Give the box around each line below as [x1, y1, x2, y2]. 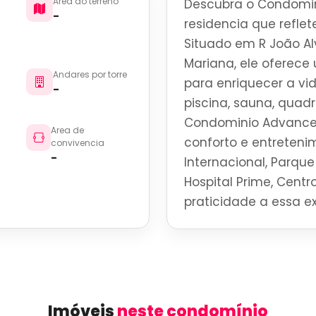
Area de [50, 124, 84, 136]
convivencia [50, 137, 104, 149]
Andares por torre [53, 68, 128, 80]
